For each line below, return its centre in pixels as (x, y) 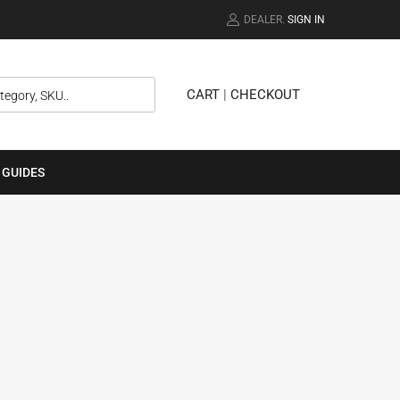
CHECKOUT (265, 95)
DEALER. (264, 19)
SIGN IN (306, 19)
